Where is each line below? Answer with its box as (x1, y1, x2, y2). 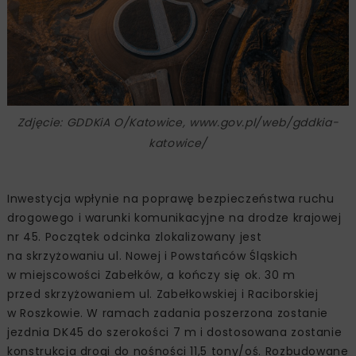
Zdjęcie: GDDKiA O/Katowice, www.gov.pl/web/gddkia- (17, 114, 339, 131)
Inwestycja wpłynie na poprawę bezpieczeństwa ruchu (7, 191, 335, 207)
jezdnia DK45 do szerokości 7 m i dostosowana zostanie (7, 324, 342, 341)
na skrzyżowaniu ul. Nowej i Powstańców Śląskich (7, 248, 298, 265)
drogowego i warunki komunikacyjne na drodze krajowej (7, 210, 342, 226)
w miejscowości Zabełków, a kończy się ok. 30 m (7, 267, 296, 284)
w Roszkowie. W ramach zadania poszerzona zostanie (7, 305, 328, 322)
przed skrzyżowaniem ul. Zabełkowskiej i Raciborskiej (7, 286, 319, 303)
